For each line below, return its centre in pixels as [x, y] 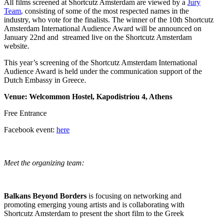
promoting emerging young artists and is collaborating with [94, 204]
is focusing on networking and [134, 196]
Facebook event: [30, 129]
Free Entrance [25, 113]
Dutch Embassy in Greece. [45, 80]
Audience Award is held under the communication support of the [103, 71]
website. [17, 46]
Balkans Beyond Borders [45, 196]
